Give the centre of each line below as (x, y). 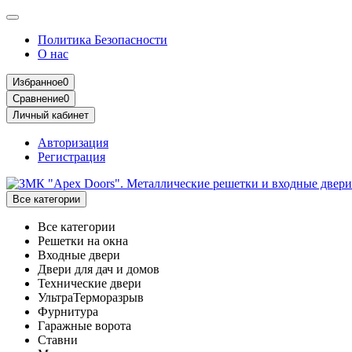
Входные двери (79, 255)
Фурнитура (68, 312)
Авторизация (73, 143)
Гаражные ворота (84, 326)
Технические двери (90, 283)
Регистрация (71, 157)
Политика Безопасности (103, 40)
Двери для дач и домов (99, 269)
